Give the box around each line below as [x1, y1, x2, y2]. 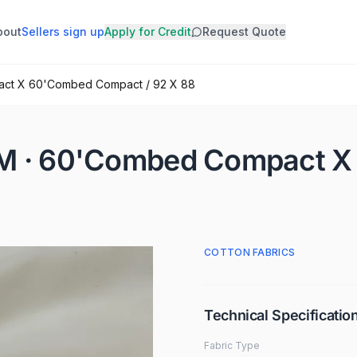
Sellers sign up [22, 25, 104, 38]
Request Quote [202, 25, 286, 38]
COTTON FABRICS [204, 246, 296, 258]
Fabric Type [204, 339, 260, 351]
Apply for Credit [104, 25, 191, 38]
